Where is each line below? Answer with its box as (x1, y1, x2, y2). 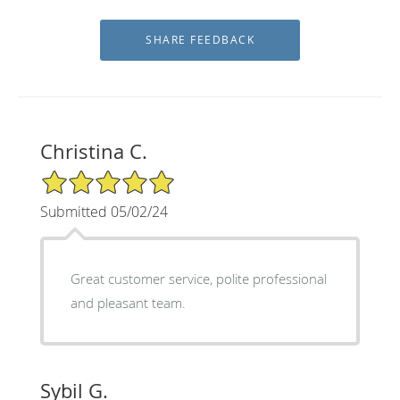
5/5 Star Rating (39, 167, 129, 185)
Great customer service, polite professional (70, 269, 327, 287)
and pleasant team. (70, 293, 186, 312)
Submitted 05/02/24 (39, 201, 168, 221)
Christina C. (39, 137, 147, 164)
